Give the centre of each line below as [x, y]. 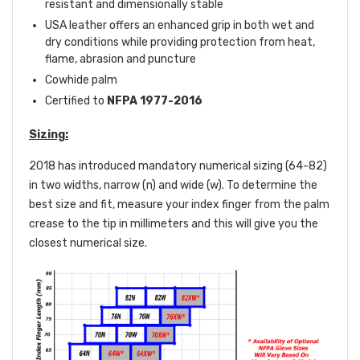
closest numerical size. [88, 243]
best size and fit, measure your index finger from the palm [179, 205]
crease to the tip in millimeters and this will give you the [174, 224]
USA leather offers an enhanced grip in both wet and [180, 26]
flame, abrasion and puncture [121, 59]
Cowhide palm [81, 80]
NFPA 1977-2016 [156, 101]
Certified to [76, 101]
